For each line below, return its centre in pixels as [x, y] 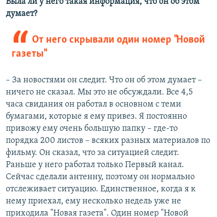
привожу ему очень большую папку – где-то [92, 129]
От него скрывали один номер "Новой [118, 40]
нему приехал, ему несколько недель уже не [93, 201]
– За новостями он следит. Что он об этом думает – [104, 80]
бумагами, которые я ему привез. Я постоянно [96, 117]
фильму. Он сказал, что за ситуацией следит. [93, 153]
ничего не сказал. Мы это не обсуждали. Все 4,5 [99, 93]
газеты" [29, 54]
